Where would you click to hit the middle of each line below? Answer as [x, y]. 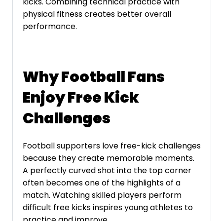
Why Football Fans [94, 77]
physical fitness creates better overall [97, 14]
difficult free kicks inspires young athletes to [108, 208]
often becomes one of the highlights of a [102, 183]
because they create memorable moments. [109, 158]
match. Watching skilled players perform [102, 195]
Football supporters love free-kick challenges [112, 146]
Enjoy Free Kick [81, 97]
